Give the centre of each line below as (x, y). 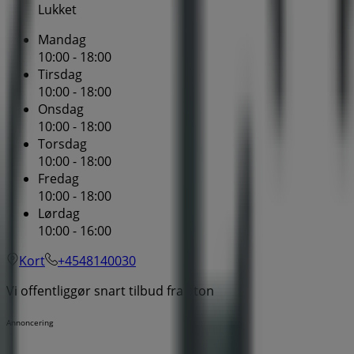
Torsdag (62, 144)
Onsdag (61, 109)
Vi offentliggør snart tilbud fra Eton (110, 291)
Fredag (58, 179)
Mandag (62, 40)
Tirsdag (60, 75)
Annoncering (30, 323)
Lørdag (59, 214)
